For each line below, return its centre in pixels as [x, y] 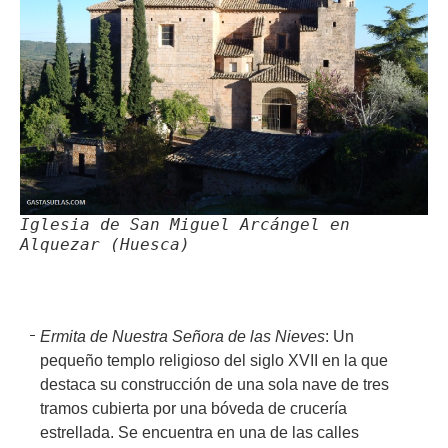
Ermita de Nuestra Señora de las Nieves [182, 336]
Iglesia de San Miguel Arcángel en [185, 224]
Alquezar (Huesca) [105, 244]
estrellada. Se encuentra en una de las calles [199, 432]
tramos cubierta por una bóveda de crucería [193, 408]
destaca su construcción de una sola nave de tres [214, 384]
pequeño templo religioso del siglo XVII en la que [214, 360]
